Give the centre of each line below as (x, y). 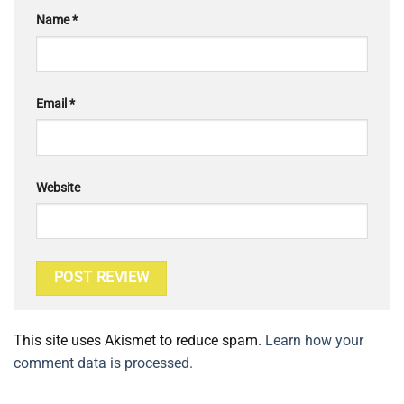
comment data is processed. (103, 363)
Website (58, 188)
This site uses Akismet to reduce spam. (139, 340)
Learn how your (314, 340)
